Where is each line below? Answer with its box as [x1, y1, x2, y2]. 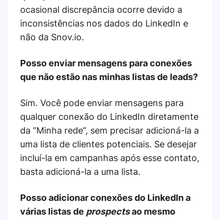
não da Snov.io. [20, 31, 84, 42]
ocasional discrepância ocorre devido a [20, 4, 182, 15]
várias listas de [20, 206, 86, 217]
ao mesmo [130, 206, 175, 217]
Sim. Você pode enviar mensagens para [20, 97, 184, 108]
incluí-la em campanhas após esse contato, [20, 152, 199, 163]
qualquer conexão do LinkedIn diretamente [20, 111, 198, 122]
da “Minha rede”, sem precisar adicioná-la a [20, 125, 199, 136]
